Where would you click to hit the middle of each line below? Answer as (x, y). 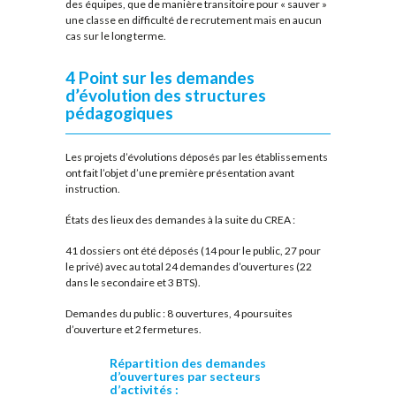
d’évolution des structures (166, 95)
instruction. (93, 189)
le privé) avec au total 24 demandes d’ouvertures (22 (189, 266)
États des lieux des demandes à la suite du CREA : (180, 219)
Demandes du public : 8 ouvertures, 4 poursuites (179, 313)
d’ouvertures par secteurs (185, 376)
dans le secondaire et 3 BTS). (133, 282)
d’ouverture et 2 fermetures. (133, 329)
